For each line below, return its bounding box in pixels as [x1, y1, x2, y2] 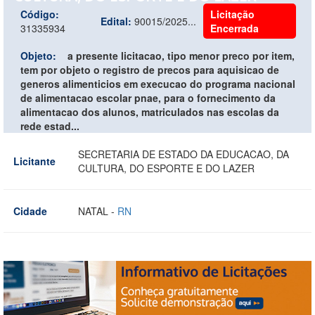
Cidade [13, 203, 47, 218]
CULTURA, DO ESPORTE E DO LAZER [78, 160, 255, 175]
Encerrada [210, 20, 259, 35]
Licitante [13, 153, 56, 168]
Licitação [210, 6, 255, 21]
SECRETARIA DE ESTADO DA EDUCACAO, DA [78, 146, 289, 161]
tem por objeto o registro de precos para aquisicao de [20, 62, 279, 77]
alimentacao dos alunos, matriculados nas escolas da [20, 104, 279, 119]
